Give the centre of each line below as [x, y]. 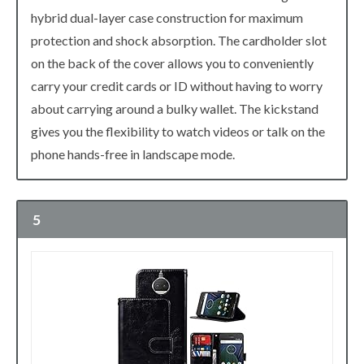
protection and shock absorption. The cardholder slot [179, 40]
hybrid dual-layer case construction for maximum [167, 17]
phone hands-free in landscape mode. [133, 154]
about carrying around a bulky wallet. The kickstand [175, 108]
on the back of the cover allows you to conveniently [172, 63]
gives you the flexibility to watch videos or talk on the [178, 131]
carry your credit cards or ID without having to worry [177, 85]
